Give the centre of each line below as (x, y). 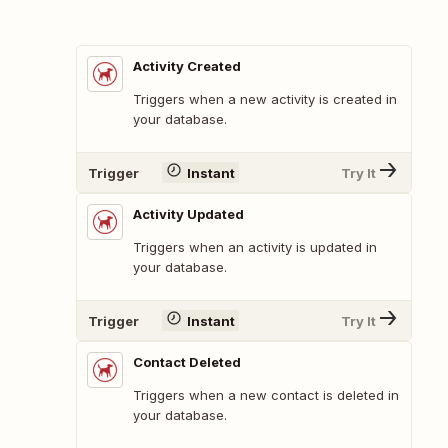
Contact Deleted (187, 362)
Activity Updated (188, 214)
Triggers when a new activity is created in (265, 99)
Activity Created (187, 66)
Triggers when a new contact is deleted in (266, 395)
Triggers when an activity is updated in (255, 247)
